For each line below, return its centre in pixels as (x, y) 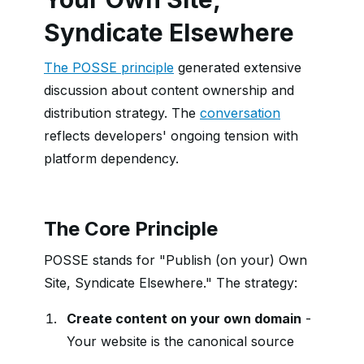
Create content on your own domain (184, 318)
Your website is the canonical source (180, 341)
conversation (240, 113)
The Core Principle (131, 229)
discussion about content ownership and (169, 90)
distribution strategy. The (122, 113)
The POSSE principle (109, 67)
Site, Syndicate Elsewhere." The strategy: (171, 283)
